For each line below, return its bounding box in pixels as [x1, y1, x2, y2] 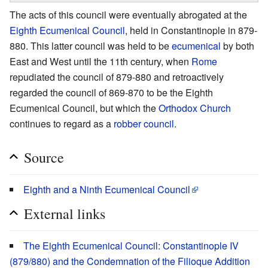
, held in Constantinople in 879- [125, 23, 257, 37]
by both [221, 38, 254, 53]
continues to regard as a [10, 116, 114, 130]
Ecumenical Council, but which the [10, 100, 159, 115]
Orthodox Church [159, 100, 231, 115]
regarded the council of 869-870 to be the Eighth [10, 85, 213, 99]
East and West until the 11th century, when [10, 54, 191, 68]
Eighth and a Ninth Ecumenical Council [23, 182, 190, 196]
